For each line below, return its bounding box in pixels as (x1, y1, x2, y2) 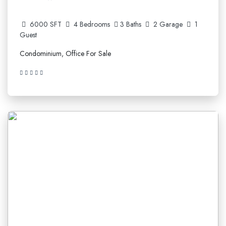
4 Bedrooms (74, 19, 110, 29)
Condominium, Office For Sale (20, 48, 111, 59)
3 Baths (120, 19, 143, 29)
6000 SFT (28, 19, 64, 29)
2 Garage (153, 19, 185, 29)
